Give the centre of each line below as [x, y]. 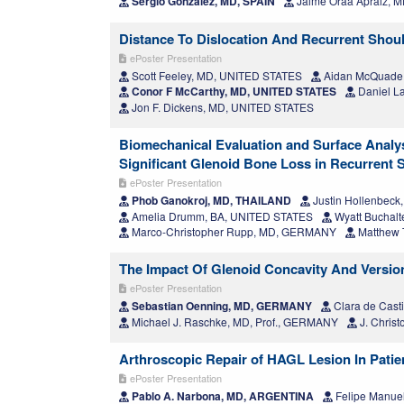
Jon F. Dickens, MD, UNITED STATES [221, 107]
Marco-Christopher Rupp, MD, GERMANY [233, 232]
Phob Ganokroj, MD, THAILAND [210, 201]
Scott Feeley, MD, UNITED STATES [216, 76]
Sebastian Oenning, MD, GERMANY [220, 306]
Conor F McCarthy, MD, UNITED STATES [233, 92]
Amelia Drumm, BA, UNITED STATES [221, 216]
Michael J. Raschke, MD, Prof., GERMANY [234, 322]
